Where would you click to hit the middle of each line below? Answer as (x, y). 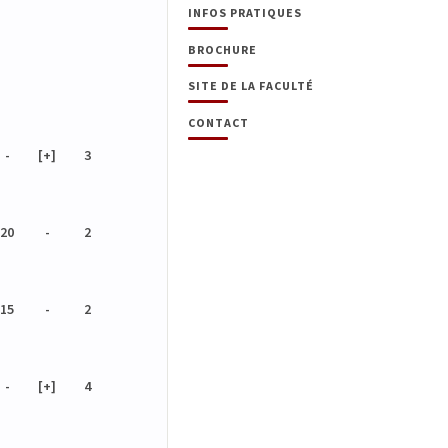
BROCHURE (222, 49)
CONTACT (218, 122)
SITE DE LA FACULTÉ (251, 86)
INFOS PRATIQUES (245, 13)
